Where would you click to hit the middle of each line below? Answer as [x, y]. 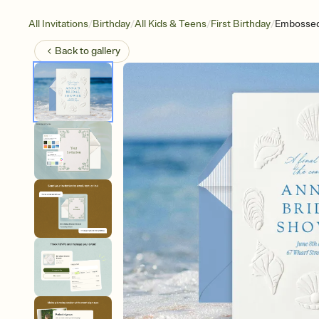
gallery [106, 51]
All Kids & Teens [171, 24]
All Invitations [58, 24]
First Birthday [241, 24]
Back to [73, 51]
